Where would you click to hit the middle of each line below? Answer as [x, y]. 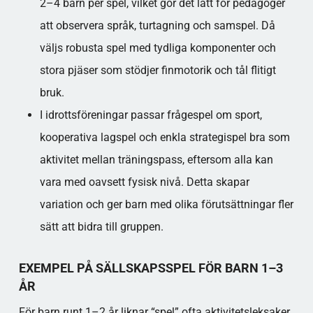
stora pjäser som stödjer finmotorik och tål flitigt [158, 70]
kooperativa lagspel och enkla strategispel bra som [165, 137]
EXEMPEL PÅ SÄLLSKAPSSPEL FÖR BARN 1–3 [151, 268]
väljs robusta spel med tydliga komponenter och [158, 48]
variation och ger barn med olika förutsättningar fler [166, 204]
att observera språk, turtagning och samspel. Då [157, 26]
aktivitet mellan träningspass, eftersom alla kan [156, 160]
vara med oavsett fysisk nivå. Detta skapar [144, 182]
